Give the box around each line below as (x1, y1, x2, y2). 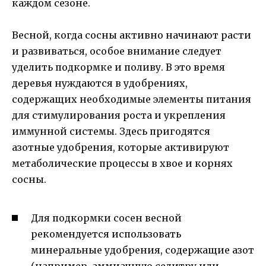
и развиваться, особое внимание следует (12, 45, 221, 57)
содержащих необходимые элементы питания (12, 93, 251, 105)
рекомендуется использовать (31, 228, 181, 240)
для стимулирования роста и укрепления (12, 109, 226, 121)
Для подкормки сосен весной (31, 212, 182, 224)
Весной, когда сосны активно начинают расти (12, 28, 251, 41)
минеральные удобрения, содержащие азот (31, 244, 254, 256)
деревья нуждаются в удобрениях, (12, 77, 188, 89)
